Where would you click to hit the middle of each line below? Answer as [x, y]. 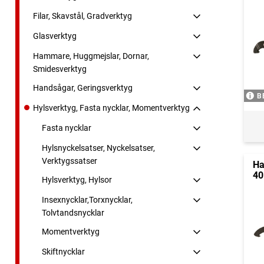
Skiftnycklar [63, 252]
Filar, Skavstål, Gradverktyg [82, 16]
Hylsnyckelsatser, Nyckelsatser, [98, 148]
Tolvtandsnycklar [73, 213]
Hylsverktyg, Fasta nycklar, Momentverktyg [111, 108]
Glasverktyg [55, 36]
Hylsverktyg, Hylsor [77, 180]
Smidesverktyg [60, 69]
